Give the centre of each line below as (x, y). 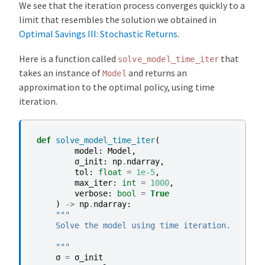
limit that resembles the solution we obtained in (118, 19)
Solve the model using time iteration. (134, 225)
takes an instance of (61, 73)
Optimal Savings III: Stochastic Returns (98, 33)
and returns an (156, 73)
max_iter (93, 182)
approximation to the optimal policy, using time (117, 87)
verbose (91, 193)
